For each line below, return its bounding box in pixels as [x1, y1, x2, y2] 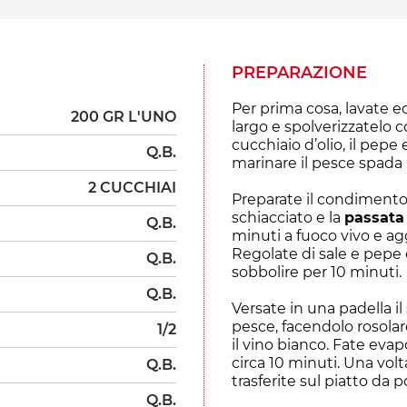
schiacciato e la [232, 208, 344, 226]
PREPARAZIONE [232, 62, 367, 83]
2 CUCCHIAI [88, 178, 176, 196]
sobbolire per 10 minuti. [232, 263, 402, 281]
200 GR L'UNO [71, 107, 176, 125]
